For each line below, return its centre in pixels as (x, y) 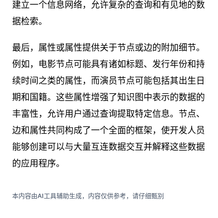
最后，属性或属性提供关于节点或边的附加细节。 (109, 48)
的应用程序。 (38, 163)
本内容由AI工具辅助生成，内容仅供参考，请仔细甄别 (88, 196)
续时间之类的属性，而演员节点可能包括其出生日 (109, 81)
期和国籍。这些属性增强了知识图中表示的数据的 (109, 97)
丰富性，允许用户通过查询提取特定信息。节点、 (109, 114)
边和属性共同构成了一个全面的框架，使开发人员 (109, 130)
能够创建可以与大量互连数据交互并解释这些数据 (109, 147)
